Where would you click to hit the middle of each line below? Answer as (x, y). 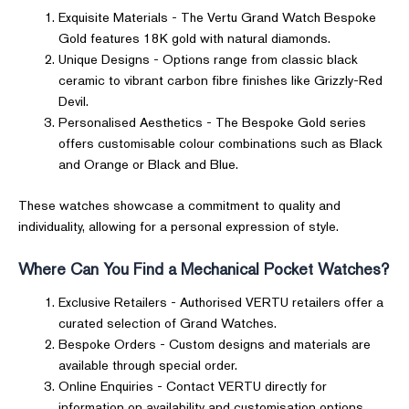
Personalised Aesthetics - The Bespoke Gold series (212, 122)
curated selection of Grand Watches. (167, 322)
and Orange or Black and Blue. (148, 164)
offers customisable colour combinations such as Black (220, 143)
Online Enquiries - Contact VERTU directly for (192, 385)
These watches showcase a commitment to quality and (179, 204)
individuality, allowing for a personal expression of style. (178, 225)
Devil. (73, 101)
